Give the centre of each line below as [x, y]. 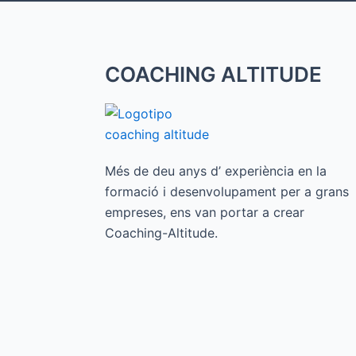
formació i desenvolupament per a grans [227, 192]
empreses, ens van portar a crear [205, 213]
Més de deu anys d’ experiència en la [216, 171]
